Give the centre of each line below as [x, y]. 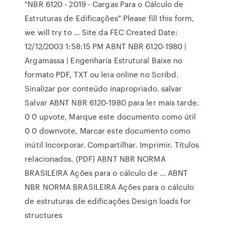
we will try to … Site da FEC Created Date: [101, 32]
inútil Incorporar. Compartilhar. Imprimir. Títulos [112, 145]
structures [44, 215]
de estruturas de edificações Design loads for [108, 201]
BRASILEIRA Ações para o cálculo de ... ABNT [106, 173]
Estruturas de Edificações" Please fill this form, [109, 18]
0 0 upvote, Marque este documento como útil [110, 117]
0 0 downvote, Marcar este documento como [108, 131]
